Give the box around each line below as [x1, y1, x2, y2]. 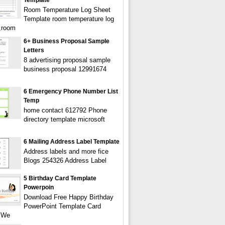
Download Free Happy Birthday [24, 193, 114, 201]
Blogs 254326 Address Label [24, 157, 106, 164]
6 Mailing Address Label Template [24, 138, 120, 145]
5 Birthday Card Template [24, 175, 96, 182]
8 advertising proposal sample [24, 56, 110, 64]
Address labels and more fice [24, 148, 108, 155]
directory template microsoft [24, 116, 105, 123]
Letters [24, 47, 44, 54]
